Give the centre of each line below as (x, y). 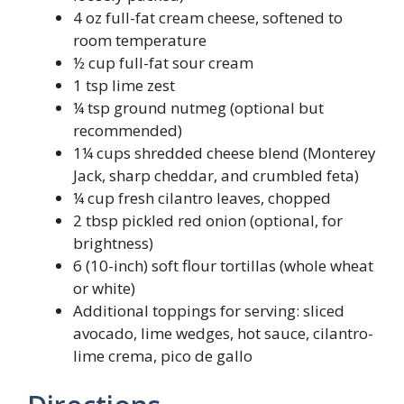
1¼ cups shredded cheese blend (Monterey (225, 152)
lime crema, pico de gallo (163, 355)
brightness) (113, 243)
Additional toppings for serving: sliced (209, 310)
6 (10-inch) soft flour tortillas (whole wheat (223, 265)
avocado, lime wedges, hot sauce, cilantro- (223, 333)
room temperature (140, 40)
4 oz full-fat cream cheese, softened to (208, 17)
